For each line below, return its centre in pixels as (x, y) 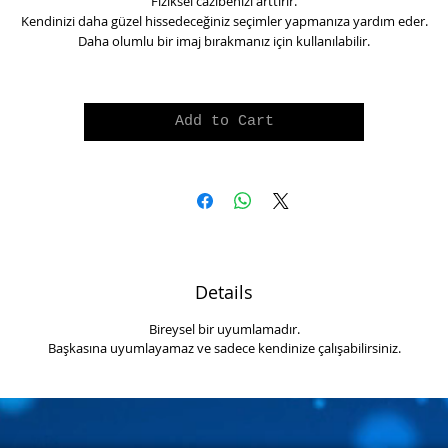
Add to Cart (224, 121)
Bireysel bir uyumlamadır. (224, 328)
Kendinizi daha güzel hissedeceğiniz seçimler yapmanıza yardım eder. (224, 20)
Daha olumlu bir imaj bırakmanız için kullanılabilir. (224, 40)
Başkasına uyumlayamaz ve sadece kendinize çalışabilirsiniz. (224, 347)
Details (224, 291)
